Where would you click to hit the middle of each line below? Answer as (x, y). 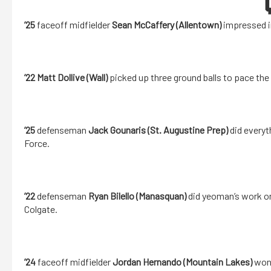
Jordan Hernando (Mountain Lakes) (182, 262)
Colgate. (41, 209)
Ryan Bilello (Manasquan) (137, 196)
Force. (37, 143)
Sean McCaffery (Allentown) (167, 25)
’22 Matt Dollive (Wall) (66, 77)
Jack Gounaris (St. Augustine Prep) (158, 130)
